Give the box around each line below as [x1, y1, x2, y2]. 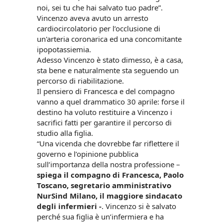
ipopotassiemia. [37, 44, 91, 55]
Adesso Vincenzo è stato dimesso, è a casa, [37, 55, 183, 65]
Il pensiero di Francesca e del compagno [37, 86, 175, 97]
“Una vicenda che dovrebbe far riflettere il [37, 138, 179, 149]
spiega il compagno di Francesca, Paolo [37, 170, 184, 180]
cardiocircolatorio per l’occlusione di [37, 23, 160, 34]
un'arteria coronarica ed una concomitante [37, 34, 182, 44]
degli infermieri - [37, 201, 102, 212]
